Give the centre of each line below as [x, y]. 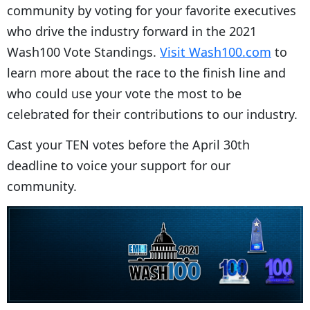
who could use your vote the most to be [124, 93]
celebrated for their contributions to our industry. [154, 114]
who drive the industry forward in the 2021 [132, 31]
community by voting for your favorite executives [152, 10]
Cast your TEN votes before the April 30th [128, 144]
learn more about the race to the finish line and [146, 72]
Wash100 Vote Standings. [83, 52]
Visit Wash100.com [216, 52]
